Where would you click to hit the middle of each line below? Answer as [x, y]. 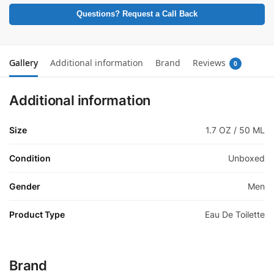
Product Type [37, 214]
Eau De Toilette [235, 214]
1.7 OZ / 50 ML [235, 130]
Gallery [24, 62]
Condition [30, 158]
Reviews [209, 62]
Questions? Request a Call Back [137, 14]
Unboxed [246, 158]
